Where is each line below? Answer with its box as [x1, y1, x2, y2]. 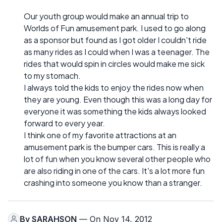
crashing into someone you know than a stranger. [24, 177, 202, 188]
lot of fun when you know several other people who [24, 153, 211, 164]
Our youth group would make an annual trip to [24, 10, 189, 21]
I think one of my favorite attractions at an [24, 129, 176, 140]
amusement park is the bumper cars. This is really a [24, 141, 205, 152]
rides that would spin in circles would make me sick [24, 58, 205, 69]
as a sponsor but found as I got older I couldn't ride [24, 34, 207, 45]
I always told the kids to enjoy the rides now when [24, 82, 204, 93]
